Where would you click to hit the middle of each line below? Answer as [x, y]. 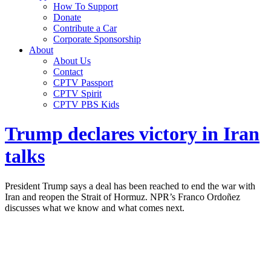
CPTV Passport [83, 83]
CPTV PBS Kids [86, 104]
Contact [68, 72]
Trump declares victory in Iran [132, 134]
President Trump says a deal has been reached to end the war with [130, 186]
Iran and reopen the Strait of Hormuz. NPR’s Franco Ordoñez [122, 197]
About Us [72, 61]
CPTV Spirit [77, 93]
